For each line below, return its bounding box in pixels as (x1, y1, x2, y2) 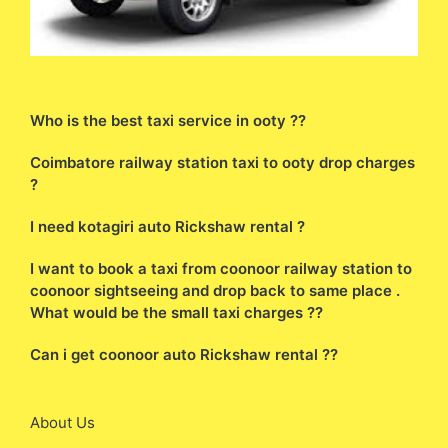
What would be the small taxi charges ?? (30, 302, 323, 322)
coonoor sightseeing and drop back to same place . (30, 280, 400, 300)
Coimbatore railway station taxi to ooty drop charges (30, 152, 415, 172)
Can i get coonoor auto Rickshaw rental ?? (30, 344, 338, 364)
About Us (30, 412, 95, 432)
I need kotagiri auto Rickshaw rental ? (30, 216, 305, 236)
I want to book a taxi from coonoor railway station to (30, 258, 412, 278)
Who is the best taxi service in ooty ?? (30, 110, 306, 130)
